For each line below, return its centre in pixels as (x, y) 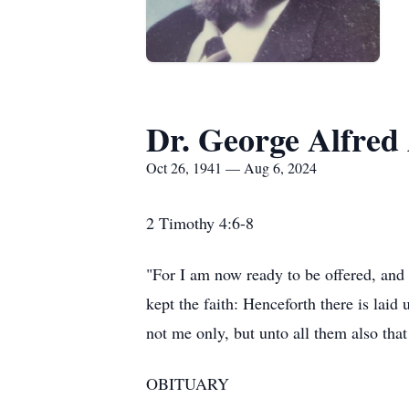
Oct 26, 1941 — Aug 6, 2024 (231, 168)
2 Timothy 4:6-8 (200, 223)
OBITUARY (188, 383)
